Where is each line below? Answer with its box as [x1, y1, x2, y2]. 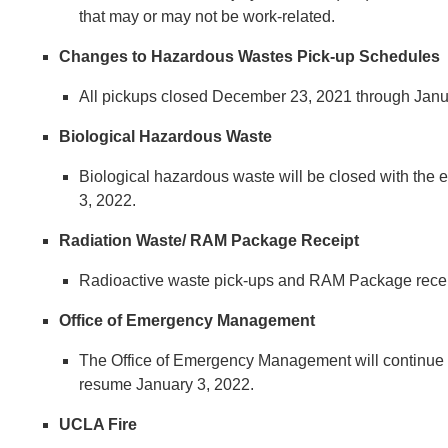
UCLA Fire [59, 415, 142, 433]
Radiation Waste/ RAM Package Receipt [59, 231, 360, 249]
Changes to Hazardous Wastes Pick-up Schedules [59, 47, 441, 65]
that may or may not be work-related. [79, 7, 336, 25]
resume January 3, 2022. [79, 375, 255, 393]
